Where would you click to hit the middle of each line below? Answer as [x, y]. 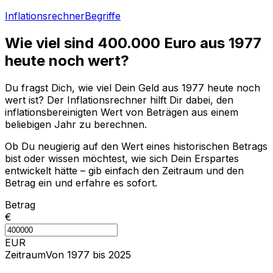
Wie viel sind [51, 43]
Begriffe [103, 16]
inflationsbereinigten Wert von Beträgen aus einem [122, 112]
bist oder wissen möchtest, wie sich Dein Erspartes [122, 158]
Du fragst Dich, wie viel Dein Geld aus [93, 87]
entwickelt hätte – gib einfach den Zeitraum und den [124, 170]
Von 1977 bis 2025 [88, 254]
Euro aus [194, 43]
